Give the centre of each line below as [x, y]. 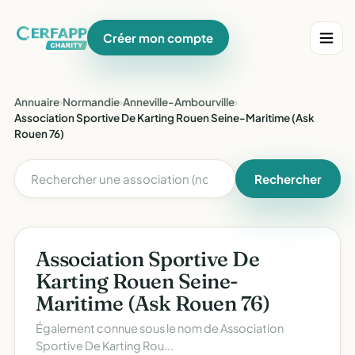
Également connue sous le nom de [128, 328]
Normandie [91, 102]
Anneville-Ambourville [179, 102]
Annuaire [37, 102]
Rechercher [288, 179]
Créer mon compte [158, 38]
